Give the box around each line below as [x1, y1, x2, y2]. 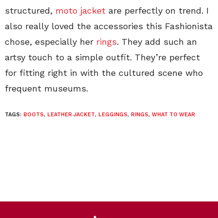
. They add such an [117, 36, 197, 47]
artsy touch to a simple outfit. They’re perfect [5, 52, 200, 63]
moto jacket [55, 5, 106, 16]
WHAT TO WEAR [152, 111, 195, 118]
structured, [5, 5, 55, 16]
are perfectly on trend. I [106, 5, 209, 16]
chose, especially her [5, 36, 96, 47]
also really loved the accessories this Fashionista [5, 21, 213, 32]
